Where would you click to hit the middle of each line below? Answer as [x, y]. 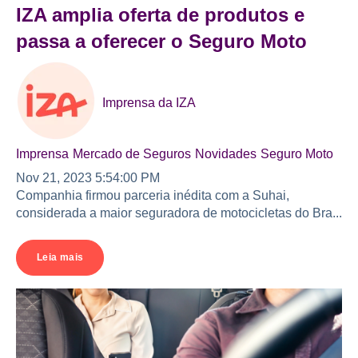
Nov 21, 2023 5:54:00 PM [88, 177]
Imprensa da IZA [149, 102]
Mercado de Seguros [132, 153]
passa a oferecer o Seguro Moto [161, 41]
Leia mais [60, 258]
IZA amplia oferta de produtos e [160, 14]
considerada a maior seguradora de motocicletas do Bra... [179, 213]
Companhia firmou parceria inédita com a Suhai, [153, 195]
